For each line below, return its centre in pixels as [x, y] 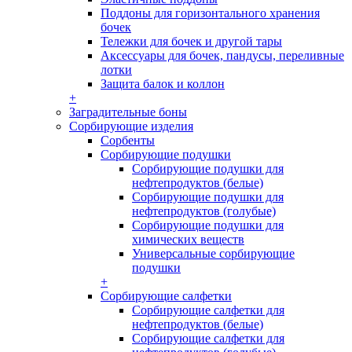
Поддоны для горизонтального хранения [210, 13]
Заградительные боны [128, 112]
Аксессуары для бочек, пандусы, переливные [222, 55]
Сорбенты [128, 140]
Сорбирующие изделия [131, 126]
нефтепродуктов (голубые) [204, 211]
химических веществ [188, 239]
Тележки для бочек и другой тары [191, 41]
